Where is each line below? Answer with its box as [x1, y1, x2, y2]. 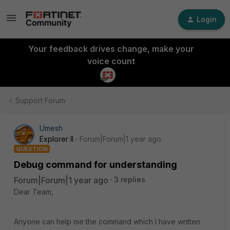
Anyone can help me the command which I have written [14, 217, 200, 226]
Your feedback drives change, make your [28, 44, 194, 54]
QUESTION [16, 145, 48, 152]
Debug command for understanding [14, 159, 177, 170]
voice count [87, 56, 135, 66]
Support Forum [15, 96, 65, 105]
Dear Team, [14, 187, 53, 196]
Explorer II [40, 135, 73, 143]
